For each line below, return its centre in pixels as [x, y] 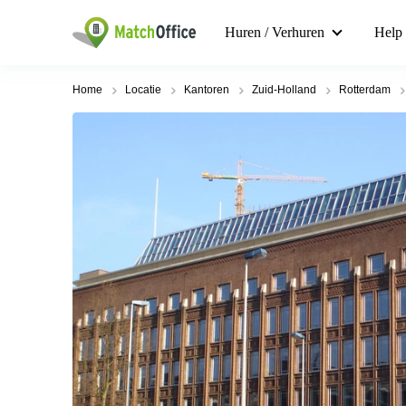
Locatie [143, 90]
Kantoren [207, 90]
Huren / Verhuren [275, 32]
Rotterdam [365, 90]
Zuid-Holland [284, 90]
